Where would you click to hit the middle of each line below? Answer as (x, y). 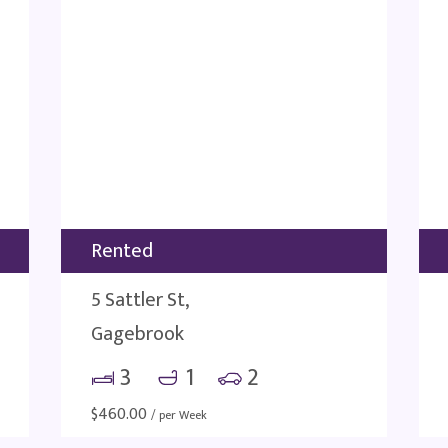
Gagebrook (138, 334)
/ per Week (179, 415)
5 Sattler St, (140, 300)
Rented (122, 251)
